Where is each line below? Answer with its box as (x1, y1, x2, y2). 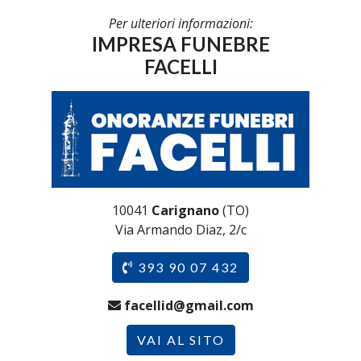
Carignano (151, 201, 219, 219)
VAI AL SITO (136, 331, 225, 347)
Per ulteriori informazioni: (108, 14, 253, 32)
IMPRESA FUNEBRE (91, 31, 270, 56)
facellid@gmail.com (123, 296, 254, 314)
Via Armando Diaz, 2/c (114, 220, 247, 239)
